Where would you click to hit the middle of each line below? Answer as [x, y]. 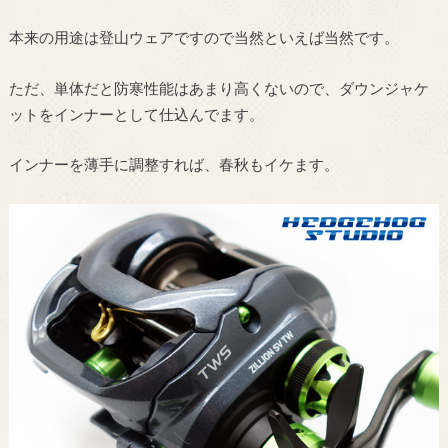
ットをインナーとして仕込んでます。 [136, 115]
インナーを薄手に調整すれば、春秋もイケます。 [173, 166]
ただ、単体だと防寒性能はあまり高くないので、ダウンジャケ [218, 89]
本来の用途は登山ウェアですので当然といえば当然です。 [203, 39]
